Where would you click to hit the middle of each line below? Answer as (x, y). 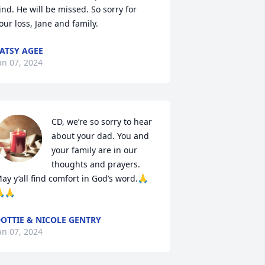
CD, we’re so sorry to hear (101, 122)
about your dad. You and (100, 136)
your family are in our (94, 150)
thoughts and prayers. (96, 164)
